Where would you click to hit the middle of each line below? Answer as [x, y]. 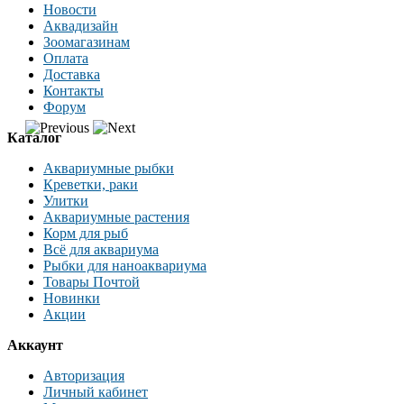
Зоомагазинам [87, 41]
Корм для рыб [86, 233]
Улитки [66, 200]
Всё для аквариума [101, 249]
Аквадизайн [81, 25]
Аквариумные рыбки [109, 168]
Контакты [73, 90]
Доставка [72, 74]
